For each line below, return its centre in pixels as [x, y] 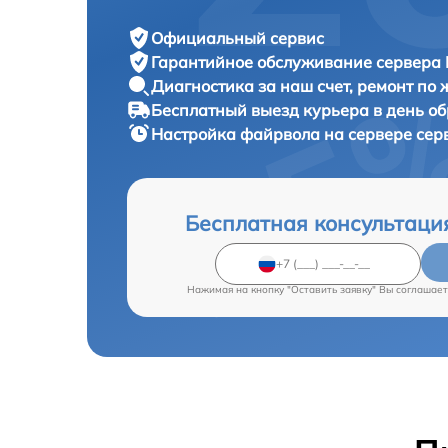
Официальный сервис [237, 37]
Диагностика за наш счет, [254, 85]
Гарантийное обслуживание [263, 61]
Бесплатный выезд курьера [262, 109]
